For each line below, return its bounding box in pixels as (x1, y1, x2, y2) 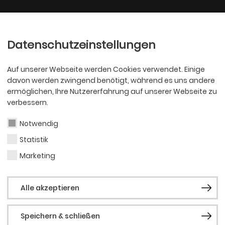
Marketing (20, 151, 55, 161)
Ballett (82, 17, 111, 31)
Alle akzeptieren (21, 183, 79, 193)
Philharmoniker (122, 20, 189, 30)
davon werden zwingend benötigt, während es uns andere (7, 75, 215, 85)
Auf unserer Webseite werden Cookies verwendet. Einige (7, 64, 205, 74)
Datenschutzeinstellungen (7, 37, 156, 53)
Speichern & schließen (21, 211, 100, 221)
